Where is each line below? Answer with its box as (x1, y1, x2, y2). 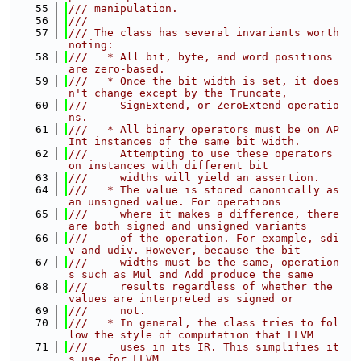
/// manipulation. (68, 2, 178, 15)
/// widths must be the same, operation (68, 256, 339, 268)
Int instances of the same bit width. (68, 135, 301, 147)
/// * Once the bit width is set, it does (68, 75, 339, 87)
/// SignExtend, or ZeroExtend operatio (68, 99, 339, 111)
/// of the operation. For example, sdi (68, 232, 339, 244)
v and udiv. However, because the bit (68, 244, 301, 256)
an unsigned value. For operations (68, 196, 281, 208)
